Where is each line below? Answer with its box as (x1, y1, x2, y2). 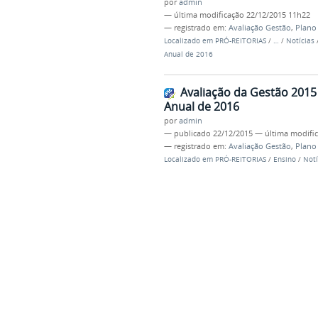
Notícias (285, 36, 314, 46)
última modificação (173, 10, 244, 21)
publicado (173, 128, 211, 139)
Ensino (273, 155, 296, 165)
